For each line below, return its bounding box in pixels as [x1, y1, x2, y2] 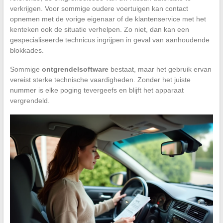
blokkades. [9, 46, 44, 54]
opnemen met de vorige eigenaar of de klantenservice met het [9, 14, 206, 23]
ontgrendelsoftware [41, 65, 109, 73]
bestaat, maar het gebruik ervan [108, 65, 212, 73]
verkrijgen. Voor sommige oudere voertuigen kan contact [9, 4, 188, 12]
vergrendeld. [9, 96, 50, 105]
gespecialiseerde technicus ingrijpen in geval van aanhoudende [9, 35, 210, 44]
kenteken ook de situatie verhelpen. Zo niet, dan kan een [9, 25, 189, 33]
